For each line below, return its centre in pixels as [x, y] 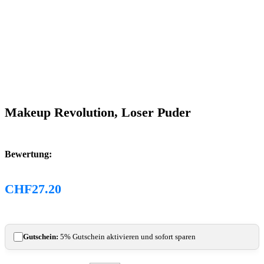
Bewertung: [28, 154]
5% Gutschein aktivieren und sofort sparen [127, 236]
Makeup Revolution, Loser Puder [98, 113]
